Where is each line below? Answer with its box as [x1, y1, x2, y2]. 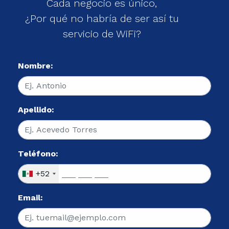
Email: [18, 192, 43, 202]
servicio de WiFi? [62, 27, 141, 40]
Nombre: [18, 60, 53, 71]
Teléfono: [18, 148, 58, 158]
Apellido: [18, 104, 54, 114]
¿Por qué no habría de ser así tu [25, 12, 179, 25]
